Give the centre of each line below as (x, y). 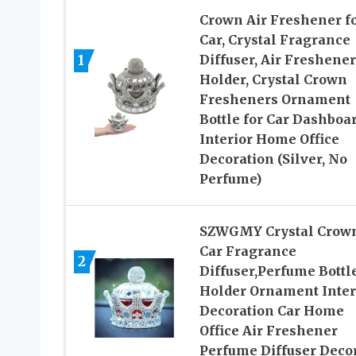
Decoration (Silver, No (273, 159)
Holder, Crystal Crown (273, 79)
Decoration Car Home (271, 310)
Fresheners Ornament (275, 99)
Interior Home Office (269, 139)
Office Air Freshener (268, 330)
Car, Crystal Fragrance (275, 39)
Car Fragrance (248, 251)
